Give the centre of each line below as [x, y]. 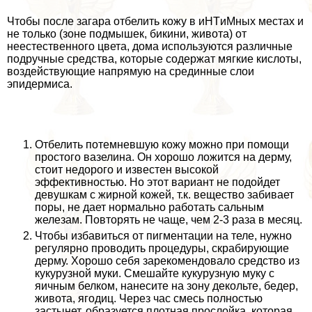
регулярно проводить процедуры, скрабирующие [162, 248]
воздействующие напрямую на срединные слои [131, 71]
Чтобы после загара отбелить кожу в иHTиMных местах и [155, 21]
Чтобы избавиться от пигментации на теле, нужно [163, 235]
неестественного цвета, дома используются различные [150, 46]
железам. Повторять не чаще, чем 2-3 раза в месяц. [169, 219]
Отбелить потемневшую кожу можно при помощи [162, 144]
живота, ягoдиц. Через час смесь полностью [149, 298]
